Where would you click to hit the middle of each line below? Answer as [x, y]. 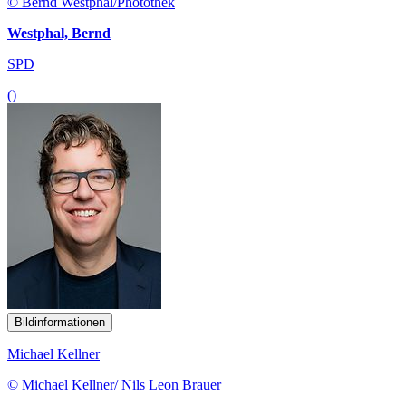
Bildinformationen [60, 322]
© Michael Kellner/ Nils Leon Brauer [114, 384]
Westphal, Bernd [59, 33]
